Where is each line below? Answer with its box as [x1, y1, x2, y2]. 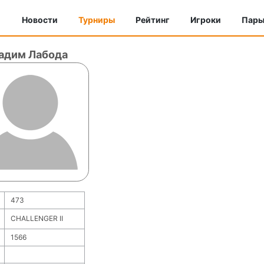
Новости [22, 15, 58, 25]
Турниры [78, 15, 115, 25]
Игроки [190, 15, 221, 25]
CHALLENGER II [10, 214, 63, 223]
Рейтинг [136, 15, 170, 25]
